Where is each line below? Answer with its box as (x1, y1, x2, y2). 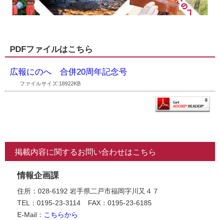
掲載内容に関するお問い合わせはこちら (15, 147, 156, 156)
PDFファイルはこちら (10, 44, 93, 54)
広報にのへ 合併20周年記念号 (10, 66, 127, 77)
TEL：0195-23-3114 (17, 198, 81, 207)
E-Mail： (17, 210, 44, 219)
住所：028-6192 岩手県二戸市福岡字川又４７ (17, 187, 159, 195)
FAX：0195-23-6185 (88, 198, 152, 207)
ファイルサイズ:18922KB (20, 80, 81, 86)
